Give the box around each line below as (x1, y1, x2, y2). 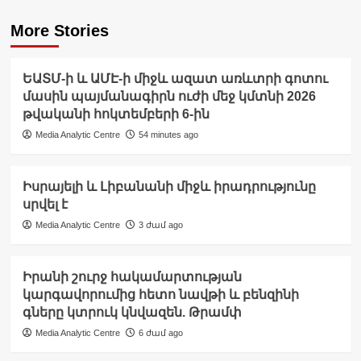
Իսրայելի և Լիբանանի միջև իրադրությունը (22, 180, 316, 194)
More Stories (10, 22, 109, 40)
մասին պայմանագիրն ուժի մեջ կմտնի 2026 (22, 89, 316, 104)
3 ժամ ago (138, 220, 183, 230)
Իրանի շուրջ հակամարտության (22, 270, 242, 284)
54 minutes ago (138, 130, 198, 140)
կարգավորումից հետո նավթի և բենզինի (22, 288, 299, 302)
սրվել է (22, 197, 68, 212)
